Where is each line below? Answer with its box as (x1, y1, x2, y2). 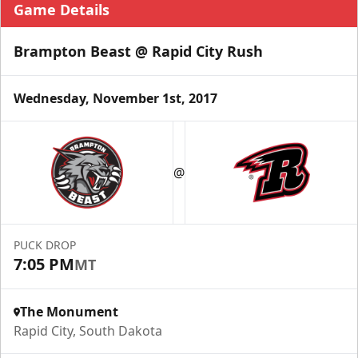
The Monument (20, 303, 118, 320)
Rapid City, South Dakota (14, 322, 162, 340)
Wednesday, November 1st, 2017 (14, 89, 217, 107)
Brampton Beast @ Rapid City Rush (14, 42, 263, 61)
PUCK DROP (14, 237, 76, 253)
